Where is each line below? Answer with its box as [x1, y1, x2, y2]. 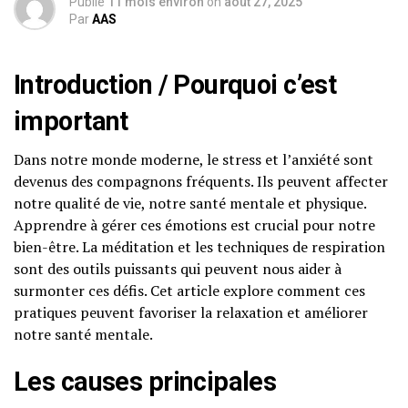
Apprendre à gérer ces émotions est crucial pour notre [14, 215, 375, 235]
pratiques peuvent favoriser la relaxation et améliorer [14, 302, 368, 322]
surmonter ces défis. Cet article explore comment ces [14, 280, 365, 301]
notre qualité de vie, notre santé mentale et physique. [14, 193, 366, 213]
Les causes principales [14, 366, 277, 397]
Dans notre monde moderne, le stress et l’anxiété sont [14, 149, 373, 169]
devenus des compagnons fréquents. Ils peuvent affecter [14, 171, 388, 191]
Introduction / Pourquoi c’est [14, 69, 337, 100]
